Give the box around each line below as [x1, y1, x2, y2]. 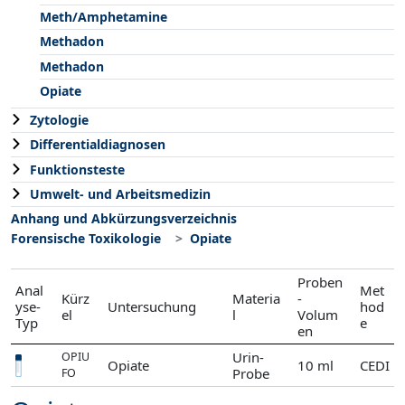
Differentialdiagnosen [30, 136, 165, 154]
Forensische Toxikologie [11, 230, 161, 248]
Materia [231, 289, 280, 308]
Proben [297, 273, 344, 292]
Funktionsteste [30, 160, 125, 178]
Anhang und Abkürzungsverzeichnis [11, 210, 237, 228]
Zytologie [30, 110, 89, 128]
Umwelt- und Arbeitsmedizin [30, 184, 211, 202]
